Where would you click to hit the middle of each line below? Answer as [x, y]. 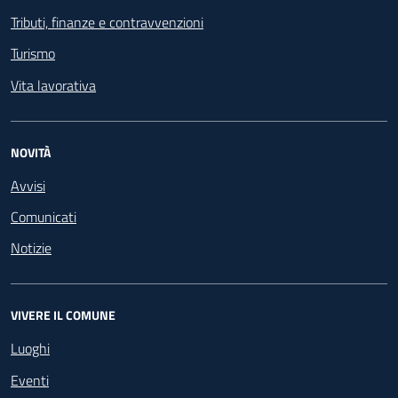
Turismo [33, 54]
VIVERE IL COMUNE [63, 315]
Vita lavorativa [53, 85]
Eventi [30, 380]
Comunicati [44, 217]
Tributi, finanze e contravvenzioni [107, 23]
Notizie [31, 248]
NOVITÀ [31, 152]
